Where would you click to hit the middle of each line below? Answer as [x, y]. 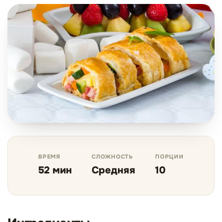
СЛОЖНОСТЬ [112, 157]
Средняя [114, 170]
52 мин [55, 170]
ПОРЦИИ [169, 157]
